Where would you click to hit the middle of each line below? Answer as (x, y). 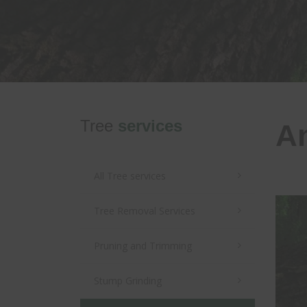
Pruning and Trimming (143, 246)
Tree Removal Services (145, 211)
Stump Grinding (128, 281)
